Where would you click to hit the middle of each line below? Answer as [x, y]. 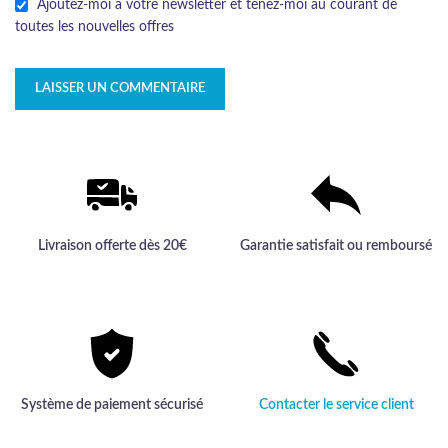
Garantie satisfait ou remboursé [336, 246]
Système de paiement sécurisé [112, 405]
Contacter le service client [336, 405]
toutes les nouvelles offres [94, 27]
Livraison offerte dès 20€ [112, 246]
